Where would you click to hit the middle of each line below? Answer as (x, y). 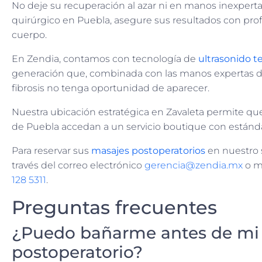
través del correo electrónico (78, 166)
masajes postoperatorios (148, 151)
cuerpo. (29, 35)
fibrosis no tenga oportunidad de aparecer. (111, 88)
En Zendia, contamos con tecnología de (105, 59)
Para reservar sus (51, 151)
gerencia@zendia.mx (194, 166)
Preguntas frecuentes (114, 208)
